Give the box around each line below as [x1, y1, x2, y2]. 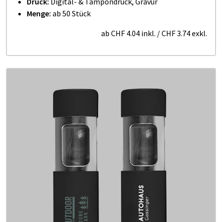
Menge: [27, 8, 51, 18]
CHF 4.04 [111, 28, 140, 38]
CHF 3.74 [162, 28, 190, 38]
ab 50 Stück [51, 8, 91, 18]
